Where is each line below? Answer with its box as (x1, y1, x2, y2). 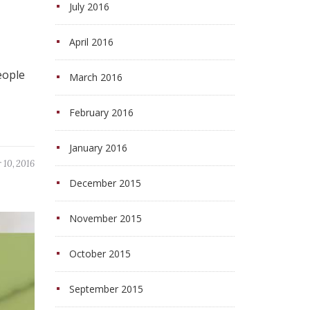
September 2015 (69, 282, 143, 295)
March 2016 (69, 71, 122, 84)
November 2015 (69, 212, 142, 225)
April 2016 (69, 35, 113, 48)
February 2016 (69, 106, 134, 119)
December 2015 (69, 176, 141, 190)
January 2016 (69, 141, 127, 154)
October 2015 (69, 247, 131, 260)
